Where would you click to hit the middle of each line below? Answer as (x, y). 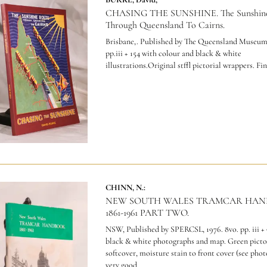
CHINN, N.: (125, 188)
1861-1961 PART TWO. (147, 213)
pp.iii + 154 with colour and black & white (173, 53)
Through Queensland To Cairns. (165, 25)
